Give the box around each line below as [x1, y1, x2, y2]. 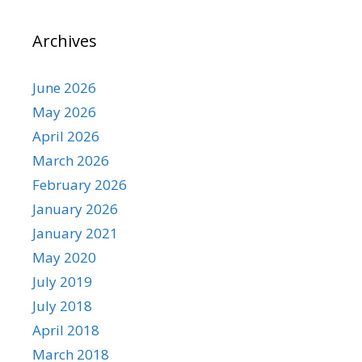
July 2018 [32, 297, 92, 315]
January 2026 [32, 200, 118, 218]
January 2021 [32, 224, 118, 242]
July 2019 [32, 272, 92, 291]
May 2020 [32, 248, 96, 267]
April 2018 [32, 321, 99, 339]
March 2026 [32, 151, 109, 170]
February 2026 [32, 175, 127, 194]
